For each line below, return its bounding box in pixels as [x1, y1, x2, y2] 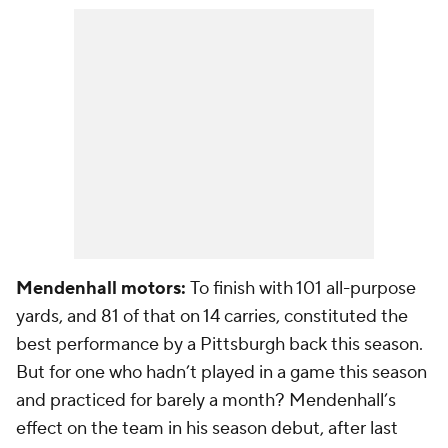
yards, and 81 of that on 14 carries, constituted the [16, 305, 408, 328]
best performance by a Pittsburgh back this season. [16, 333, 423, 356]
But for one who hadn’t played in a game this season [16, 361, 427, 384]
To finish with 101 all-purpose [186, 277, 416, 300]
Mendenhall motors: [16, 277, 186, 300]
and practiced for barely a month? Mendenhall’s [16, 389, 396, 412]
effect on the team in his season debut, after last [16, 417, 398, 440]
